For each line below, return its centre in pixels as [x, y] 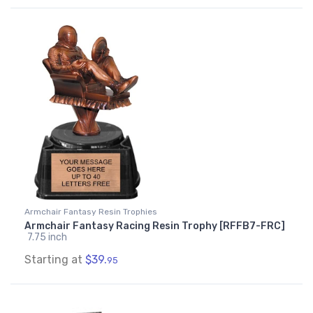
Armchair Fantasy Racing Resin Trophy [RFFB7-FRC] [155, 226]
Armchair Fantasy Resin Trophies [91, 212]
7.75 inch [47, 238]
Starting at [55, 260]
